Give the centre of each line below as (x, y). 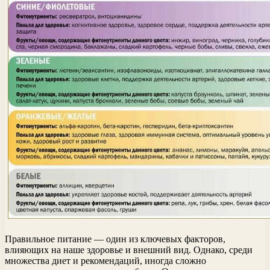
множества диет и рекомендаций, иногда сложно (105, 260)
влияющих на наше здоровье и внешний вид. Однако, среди (129, 250)
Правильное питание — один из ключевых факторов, (115, 239)
